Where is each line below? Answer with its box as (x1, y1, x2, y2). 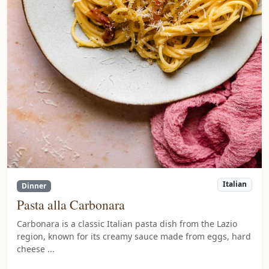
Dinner (21, 181, 46, 192)
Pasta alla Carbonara (17, 196, 125, 214)
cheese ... (17, 243, 55, 255)
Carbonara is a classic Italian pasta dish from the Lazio (17, 218, 237, 230)
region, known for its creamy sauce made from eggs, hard (17, 231, 251, 243)
